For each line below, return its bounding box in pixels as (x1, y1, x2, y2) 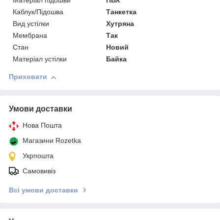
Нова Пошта (23, 121, 62, 130)
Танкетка (106, 8, 137, 16)
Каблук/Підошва (13, 8, 63, 16)
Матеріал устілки (13, 55, 67, 63)
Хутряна (106, 20, 135, 28)
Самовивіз (23, 167, 55, 175)
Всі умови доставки (9, 186, 78, 194)
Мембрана (13, 31, 47, 40)
